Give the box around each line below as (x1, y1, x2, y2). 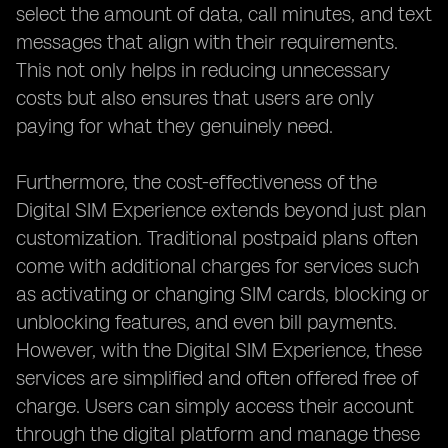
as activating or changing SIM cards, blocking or (16, 282, 429, 306)
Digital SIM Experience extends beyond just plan (16, 198, 426, 222)
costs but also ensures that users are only (16, 86, 374, 110)
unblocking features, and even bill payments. (16, 310, 397, 334)
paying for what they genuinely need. (16, 114, 333, 138)
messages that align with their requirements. (16, 30, 398, 54)
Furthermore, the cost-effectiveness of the (16, 170, 377, 194)
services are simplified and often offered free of (16, 366, 418, 390)
